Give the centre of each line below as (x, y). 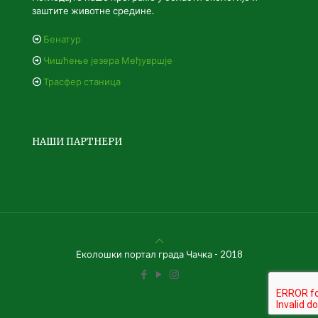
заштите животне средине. (93, 11)
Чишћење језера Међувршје (108, 60)
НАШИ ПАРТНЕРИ (77, 142)
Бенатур (62, 39)
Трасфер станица (82, 82)
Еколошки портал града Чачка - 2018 (159, 254)
